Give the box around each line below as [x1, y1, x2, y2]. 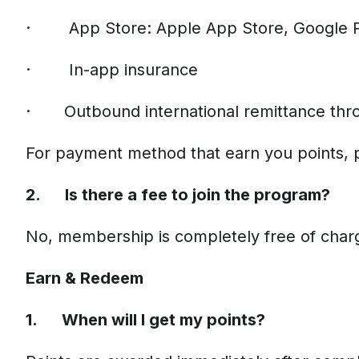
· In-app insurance [26, 60, 198, 79]
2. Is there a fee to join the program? [26, 185, 330, 204]
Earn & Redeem [26, 268, 143, 288]
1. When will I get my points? [26, 310, 265, 329]
